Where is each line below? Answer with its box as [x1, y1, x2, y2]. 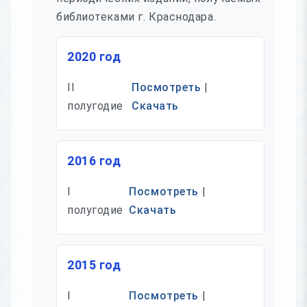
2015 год [67, 258, 121, 272]
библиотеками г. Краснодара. [56, 10, 217, 23]
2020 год [67, 50, 121, 64]
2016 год [67, 154, 121, 168]
